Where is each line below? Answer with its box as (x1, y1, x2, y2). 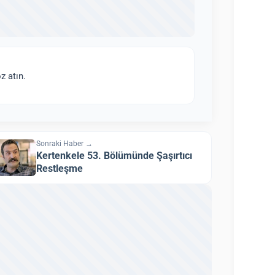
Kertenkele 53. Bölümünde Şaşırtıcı (36, 150, 193, 162)
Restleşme (36, 163, 83, 175)
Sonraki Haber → (36, 139, 93, 148)
